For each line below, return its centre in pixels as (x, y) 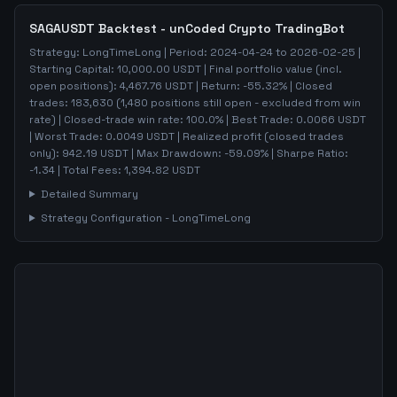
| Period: (186, 52)
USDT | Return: (202, 86)
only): (46, 153)
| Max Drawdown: (176, 153)
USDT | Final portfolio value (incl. (256, 69)
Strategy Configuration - (106, 218)
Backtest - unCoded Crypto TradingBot (220, 28)
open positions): (74, 86)
